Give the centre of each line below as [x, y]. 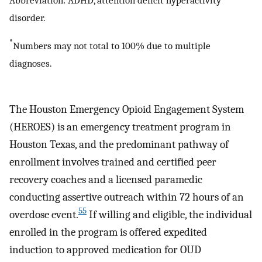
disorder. [27, 18]
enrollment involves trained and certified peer [113, 162]
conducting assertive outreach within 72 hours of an [127, 197]
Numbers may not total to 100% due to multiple [112, 45]
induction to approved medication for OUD [105, 249]
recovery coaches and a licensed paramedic [106, 179]
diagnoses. [31, 63]
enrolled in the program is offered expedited [108, 232]
